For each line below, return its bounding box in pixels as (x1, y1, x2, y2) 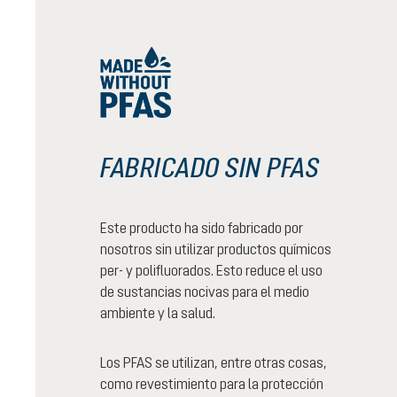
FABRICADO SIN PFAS (100, 151, 319, 183)
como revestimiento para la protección (100, 376, 323, 392)
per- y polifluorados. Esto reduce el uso (100, 262, 323, 278)
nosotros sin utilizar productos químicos (100, 241, 331, 257)
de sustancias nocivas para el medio (100, 284, 309, 300)
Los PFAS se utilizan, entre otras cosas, (100, 354, 327, 370)
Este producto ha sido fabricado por (100, 220, 303, 236)
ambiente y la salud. (100, 305, 215, 321)
